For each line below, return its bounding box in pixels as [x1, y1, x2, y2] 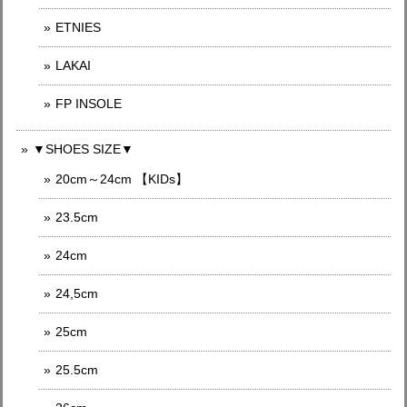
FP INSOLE [55, 96, 122, 111]
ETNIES [55, 20, 101, 35]
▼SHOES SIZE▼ [33, 142, 134, 156]
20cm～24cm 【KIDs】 [55, 172, 188, 186]
